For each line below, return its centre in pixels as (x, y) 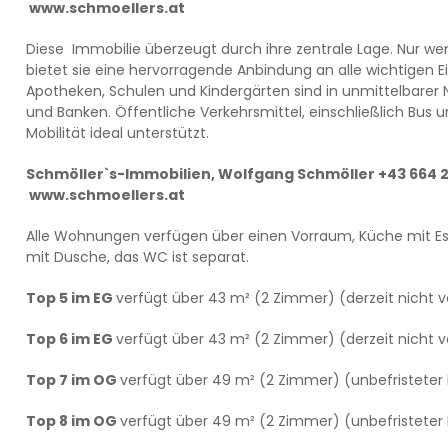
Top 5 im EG (70, 298)
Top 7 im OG (72, 380)
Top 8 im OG (72, 421)
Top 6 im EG (70, 339)
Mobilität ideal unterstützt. (117, 133)
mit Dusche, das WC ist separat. (137, 257)
